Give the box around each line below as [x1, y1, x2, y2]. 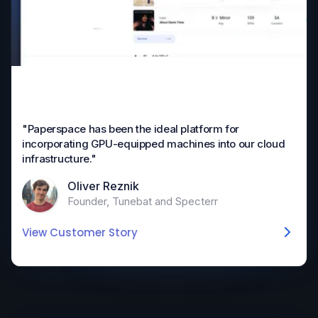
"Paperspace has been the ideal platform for [22, 122, 239, 136]
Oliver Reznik [67, 178, 139, 193]
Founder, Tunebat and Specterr [67, 194, 218, 208]
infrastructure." [22, 152, 97, 166]
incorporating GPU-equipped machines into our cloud [22, 137, 285, 151]
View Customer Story [22, 225, 138, 241]
